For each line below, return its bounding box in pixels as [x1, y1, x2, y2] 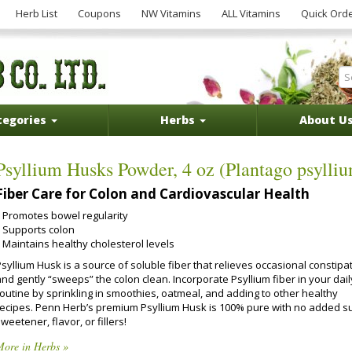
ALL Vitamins [222, 6, 280, 20]
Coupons [78, 6, 121, 20]
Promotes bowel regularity [2, 208, 128, 222]
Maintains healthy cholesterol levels [2, 236, 174, 251]
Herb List [16, 6, 57, 20]
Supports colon [2, 222, 75, 236]
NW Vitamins [141, 6, 201, 20]
